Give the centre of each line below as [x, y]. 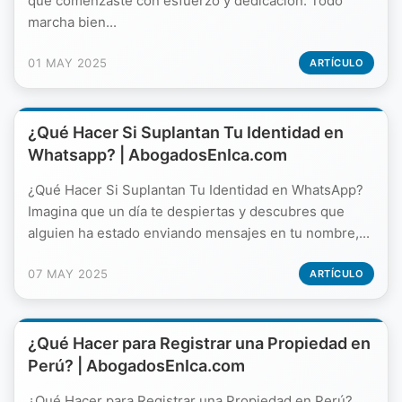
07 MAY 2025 [68, 274]
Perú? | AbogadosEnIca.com [136, 366]
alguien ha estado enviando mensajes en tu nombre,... [199, 233]
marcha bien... [72, 22]
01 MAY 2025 [68, 63]
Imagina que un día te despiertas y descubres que [186, 211]
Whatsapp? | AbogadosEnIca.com [157, 155]
